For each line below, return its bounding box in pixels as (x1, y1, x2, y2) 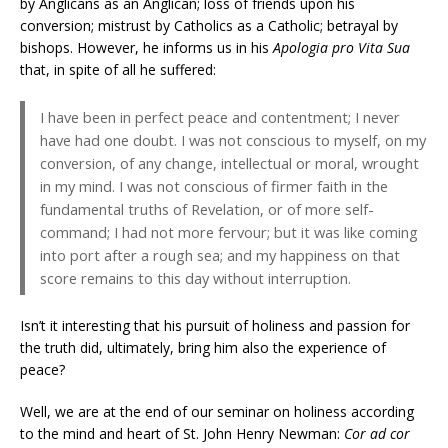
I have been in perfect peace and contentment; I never (40, 107, 400, 128)
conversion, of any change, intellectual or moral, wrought (40, 153, 419, 174)
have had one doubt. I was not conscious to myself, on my (40, 130, 426, 151)
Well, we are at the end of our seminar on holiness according (20, 402, 414, 422)
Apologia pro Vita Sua (273, 38, 410, 58)
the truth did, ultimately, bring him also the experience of (20, 338, 386, 358)
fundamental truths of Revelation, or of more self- (40, 199, 374, 220)
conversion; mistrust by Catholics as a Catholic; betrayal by (20, 16, 398, 36)
